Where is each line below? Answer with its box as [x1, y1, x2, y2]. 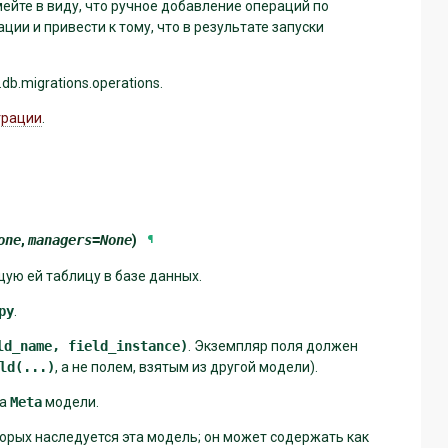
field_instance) [68, 337, 188, 354]
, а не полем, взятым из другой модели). [55, 358, 318, 375]
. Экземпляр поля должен [188, 337, 358, 354]
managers [28, 231, 92, 248]
